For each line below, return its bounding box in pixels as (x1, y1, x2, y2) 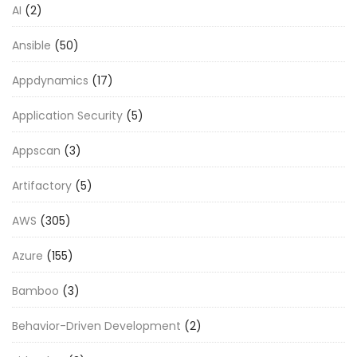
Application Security (12, 107, 123, 124)
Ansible (12, 37, 51, 53)
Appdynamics (12, 72, 88, 88)
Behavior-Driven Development (12, 317, 181, 334)
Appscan (12, 142, 61, 159)
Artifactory (12, 177, 72, 194)
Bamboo (12, 282, 59, 299)
